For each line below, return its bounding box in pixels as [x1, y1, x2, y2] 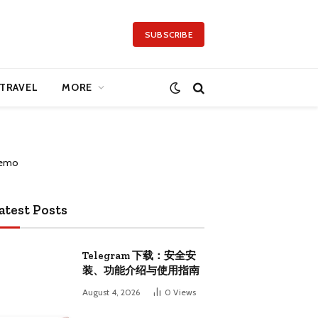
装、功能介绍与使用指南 [82, 264, 199, 277]
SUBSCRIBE [144, 28, 192, 40]
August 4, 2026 [82, 287, 140, 297]
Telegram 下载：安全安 [82, 249, 196, 262]
